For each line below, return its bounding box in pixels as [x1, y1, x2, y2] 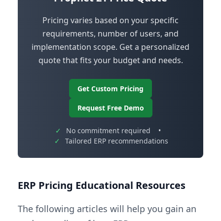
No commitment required [66, 126, 150, 136]
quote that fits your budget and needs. [38, 55, 183, 66]
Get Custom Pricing [77, 84, 144, 94]
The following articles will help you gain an [18, 203, 196, 215]
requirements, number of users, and [42, 28, 179, 39]
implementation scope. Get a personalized [32, 41, 189, 53]
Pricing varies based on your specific [42, 15, 179, 26]
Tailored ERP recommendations [65, 136, 168, 146]
